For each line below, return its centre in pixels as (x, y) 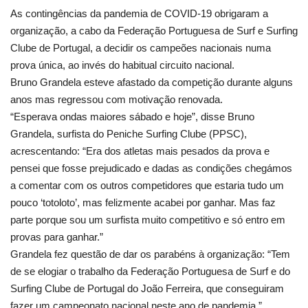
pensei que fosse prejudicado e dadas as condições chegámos (151, 168)
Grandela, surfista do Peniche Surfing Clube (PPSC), (129, 133)
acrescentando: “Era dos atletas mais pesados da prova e (140, 151)
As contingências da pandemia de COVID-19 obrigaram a (139, 13)
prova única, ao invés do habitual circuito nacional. (122, 65)
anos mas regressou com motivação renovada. (117, 99)
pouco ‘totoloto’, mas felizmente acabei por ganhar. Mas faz (143, 202)
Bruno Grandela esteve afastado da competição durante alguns (152, 82)
